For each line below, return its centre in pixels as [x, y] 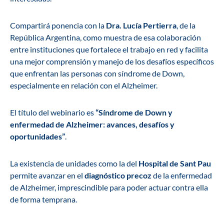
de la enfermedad [182, 175]
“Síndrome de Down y [134, 112]
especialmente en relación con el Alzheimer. [84, 85]
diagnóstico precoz [119, 175]
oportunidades [36, 136]
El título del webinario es [53, 112]
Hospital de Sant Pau [175, 163]
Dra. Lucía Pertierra [141, 25]
